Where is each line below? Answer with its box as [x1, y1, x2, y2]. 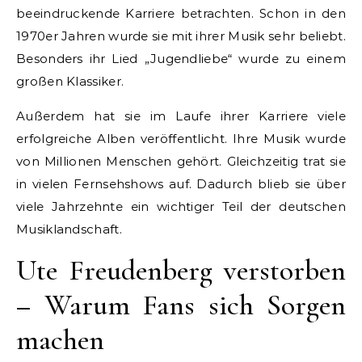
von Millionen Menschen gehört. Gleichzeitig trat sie [16, 153, 346, 169]
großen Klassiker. [16, 73, 124, 89]
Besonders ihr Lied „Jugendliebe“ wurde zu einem [16, 50, 346, 66]
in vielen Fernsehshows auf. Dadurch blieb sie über [16, 175, 346, 192]
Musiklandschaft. [16, 221, 122, 237]
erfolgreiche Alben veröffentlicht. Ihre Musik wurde [16, 130, 346, 146]
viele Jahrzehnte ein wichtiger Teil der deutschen [16, 198, 346, 214]
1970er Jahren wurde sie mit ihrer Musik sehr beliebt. [16, 27, 346, 44]
